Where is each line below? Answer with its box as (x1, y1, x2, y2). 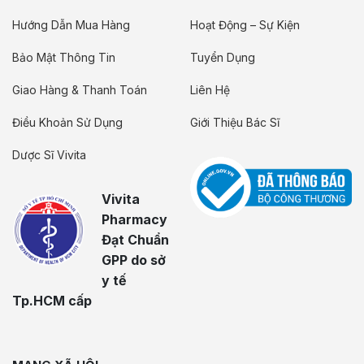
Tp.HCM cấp (12, 292, 92, 310)
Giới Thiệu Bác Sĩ (190, 115, 279, 130)
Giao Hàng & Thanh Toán (12, 83, 147, 97)
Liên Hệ (190, 83, 230, 97)
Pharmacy (102, 211, 167, 228)
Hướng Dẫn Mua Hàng (12, 18, 130, 32)
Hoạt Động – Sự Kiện (190, 18, 300, 32)
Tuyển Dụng (190, 50, 255, 65)
